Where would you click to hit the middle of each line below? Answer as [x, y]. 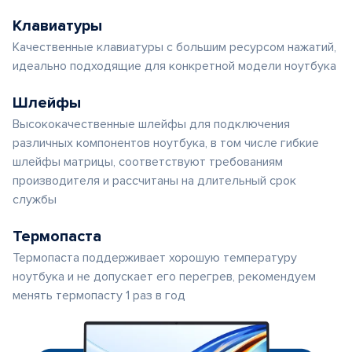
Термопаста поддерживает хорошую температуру [155, 258]
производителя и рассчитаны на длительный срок [154, 181]
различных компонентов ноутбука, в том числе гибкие [166, 143]
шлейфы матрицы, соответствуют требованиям [148, 162]
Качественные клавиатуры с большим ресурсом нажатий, [174, 47]
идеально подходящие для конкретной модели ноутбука [174, 66]
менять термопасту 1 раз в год [99, 295]
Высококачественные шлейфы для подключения [151, 124]
